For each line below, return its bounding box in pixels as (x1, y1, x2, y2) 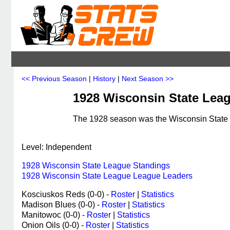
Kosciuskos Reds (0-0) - (22, 190, 111, 199)
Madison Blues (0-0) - (22, 200, 102, 209)
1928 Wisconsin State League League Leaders (22, 171, 193, 180)
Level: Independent (22, 143, 91, 151)
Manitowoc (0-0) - (22, 210, 87, 219)
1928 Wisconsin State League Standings (22, 161, 170, 170)
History (93, 74, 116, 83)
